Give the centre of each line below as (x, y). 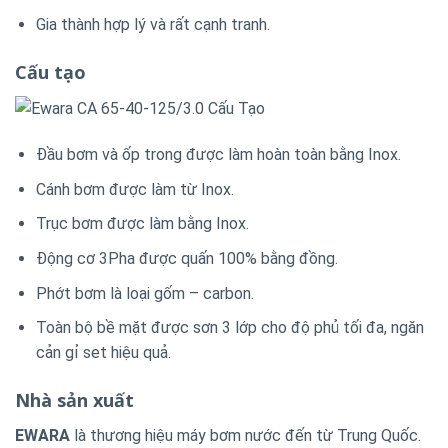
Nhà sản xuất (74, 399)
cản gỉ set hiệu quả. (103, 353)
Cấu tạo (50, 72)
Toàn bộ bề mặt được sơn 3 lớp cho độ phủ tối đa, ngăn (229, 328)
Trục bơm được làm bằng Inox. (142, 224)
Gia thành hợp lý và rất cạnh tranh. (152, 25)
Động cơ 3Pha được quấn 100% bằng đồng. (186, 258)
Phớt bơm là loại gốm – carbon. (144, 293)
